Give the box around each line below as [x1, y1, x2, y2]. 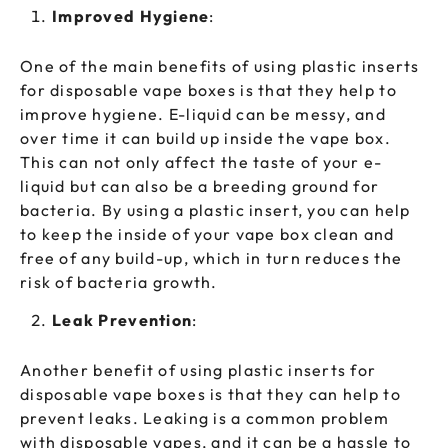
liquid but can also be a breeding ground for [20, 176, 380, 197]
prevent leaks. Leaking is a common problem [20, 408, 390, 429]
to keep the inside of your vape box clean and [20, 224, 395, 245]
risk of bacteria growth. [20, 272, 218, 293]
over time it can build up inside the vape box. [20, 128, 391, 149]
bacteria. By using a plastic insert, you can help [20, 200, 411, 221]
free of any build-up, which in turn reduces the [20, 248, 403, 269]
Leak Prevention [52, 310, 193, 331]
